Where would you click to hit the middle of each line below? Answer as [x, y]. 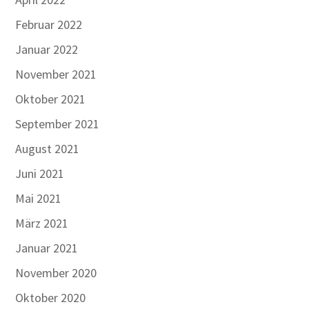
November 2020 [56, 273]
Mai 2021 [39, 198]
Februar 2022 [49, 24]
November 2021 [56, 74]
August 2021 [48, 149]
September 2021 [58, 124]
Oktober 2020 [51, 298]
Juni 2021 [40, 173]
